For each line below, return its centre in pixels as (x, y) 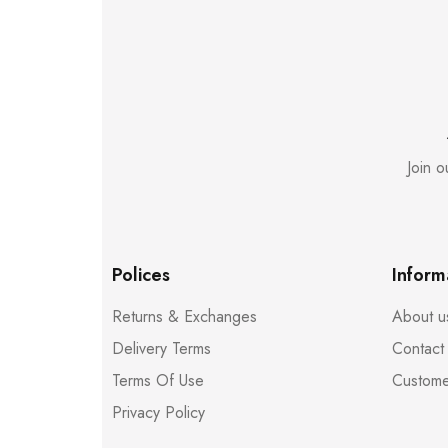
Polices (141, 275)
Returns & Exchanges (184, 316)
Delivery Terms (161, 348)
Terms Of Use (158, 380)
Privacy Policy (158, 412)
